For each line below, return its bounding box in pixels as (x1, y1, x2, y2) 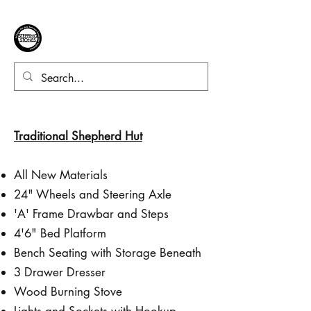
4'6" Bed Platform (14, 225, 106, 241)
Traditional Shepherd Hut (14, 128, 142, 144)
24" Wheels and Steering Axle (14, 186, 171, 202)
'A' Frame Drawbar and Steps (14, 205, 169, 221)
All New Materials (14, 167, 108, 183)
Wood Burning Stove (14, 283, 122, 299)
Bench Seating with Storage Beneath (14, 244, 201, 260)
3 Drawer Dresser (14, 264, 106, 280)
